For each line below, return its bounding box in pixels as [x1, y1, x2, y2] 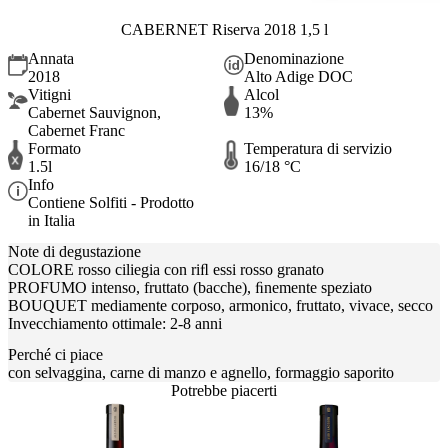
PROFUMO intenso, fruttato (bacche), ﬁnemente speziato [8, 279, 372, 297]
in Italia [28, 211, 75, 229]
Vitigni [28, 85, 71, 103]
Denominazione [244, 49, 344, 67]
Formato [28, 139, 81, 157]
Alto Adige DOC [244, 67, 353, 85]
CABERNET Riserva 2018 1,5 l [120, 21, 328, 39]
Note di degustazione [8, 243, 141, 261]
